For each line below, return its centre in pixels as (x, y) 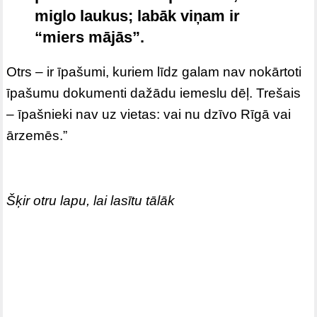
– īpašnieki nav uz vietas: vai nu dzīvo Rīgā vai (149, 115)
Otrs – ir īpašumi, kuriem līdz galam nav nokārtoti (154, 72)
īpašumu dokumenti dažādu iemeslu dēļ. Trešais (154, 93)
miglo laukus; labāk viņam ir (138, 16)
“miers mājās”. (90, 38)
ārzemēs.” (37, 136)
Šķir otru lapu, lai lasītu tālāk (91, 201)
